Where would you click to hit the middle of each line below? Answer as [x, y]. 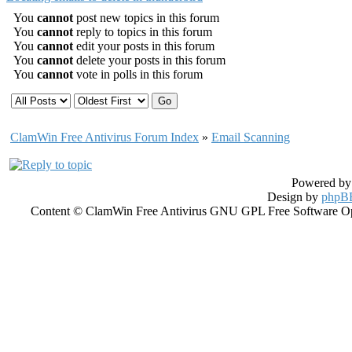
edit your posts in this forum [144, 46]
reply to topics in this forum [143, 32]
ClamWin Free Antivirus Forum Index [104, 137]
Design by [295, 197]
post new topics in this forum [146, 18]
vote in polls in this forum [138, 74]
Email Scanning [251, 137]
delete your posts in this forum [149, 60]
